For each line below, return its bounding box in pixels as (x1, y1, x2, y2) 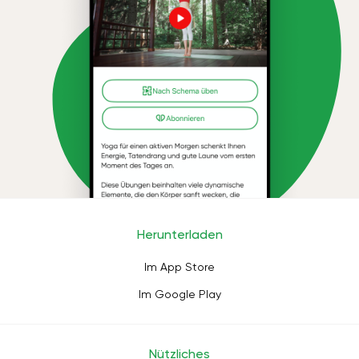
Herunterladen (136, 227, 223, 242)
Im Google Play (138, 288, 221, 301)
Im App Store (144, 260, 215, 273)
